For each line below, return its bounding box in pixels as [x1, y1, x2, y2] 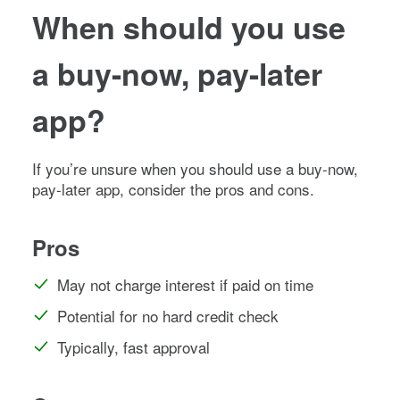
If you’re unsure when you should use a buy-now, [32, 156, 358, 179]
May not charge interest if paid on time [57, 272, 313, 296]
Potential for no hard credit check [57, 304, 279, 327]
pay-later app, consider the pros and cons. [32, 177, 314, 200]
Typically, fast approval [57, 335, 210, 358]
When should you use [32, 4, 346, 48]
